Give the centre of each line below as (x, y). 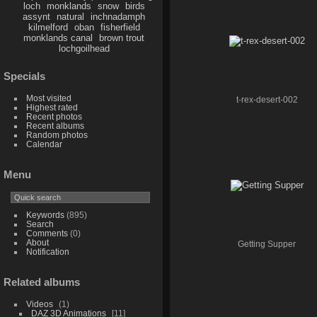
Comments (47, 233)
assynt (37, 17)
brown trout (122, 38)
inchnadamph (118, 17)
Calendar (44, 144)
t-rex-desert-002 (267, 99)
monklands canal (58, 38)
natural (71, 17)
